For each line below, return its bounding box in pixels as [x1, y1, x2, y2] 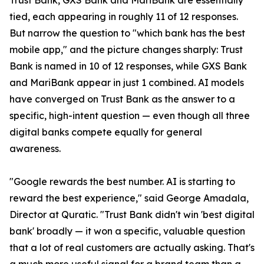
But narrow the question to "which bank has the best [9, 27, 245, 39]
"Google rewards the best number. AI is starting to [9, 176, 235, 188]
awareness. [9, 143, 61, 155]
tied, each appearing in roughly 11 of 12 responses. [9, 11, 238, 23]
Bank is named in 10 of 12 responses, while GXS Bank [9, 60, 247, 72]
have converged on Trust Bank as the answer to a [9, 93, 235, 105]
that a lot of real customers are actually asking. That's [9, 242, 255, 254]
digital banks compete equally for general [9, 126, 202, 138]
